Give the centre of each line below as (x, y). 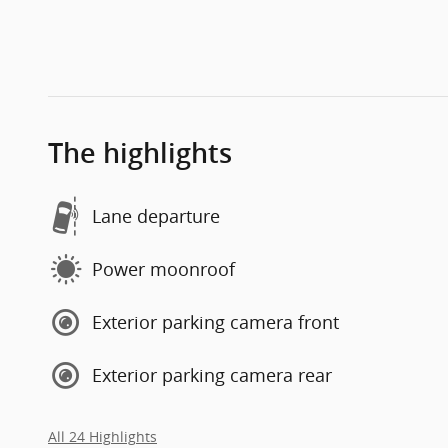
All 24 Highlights (102, 436)
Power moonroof (163, 269)
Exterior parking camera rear (212, 375)
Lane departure (156, 216)
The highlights (140, 153)
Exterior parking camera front (215, 322)
